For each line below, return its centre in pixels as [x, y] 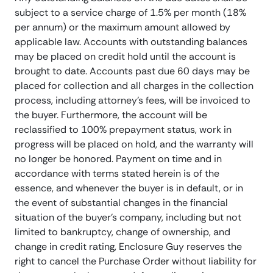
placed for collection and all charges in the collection [134, 86]
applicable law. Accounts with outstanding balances [131, 42]
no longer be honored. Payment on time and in [118, 159]
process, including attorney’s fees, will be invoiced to [133, 101]
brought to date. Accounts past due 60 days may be [132, 71]
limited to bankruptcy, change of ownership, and [122, 232]
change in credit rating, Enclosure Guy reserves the [128, 247]
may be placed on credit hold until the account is [125, 57]
